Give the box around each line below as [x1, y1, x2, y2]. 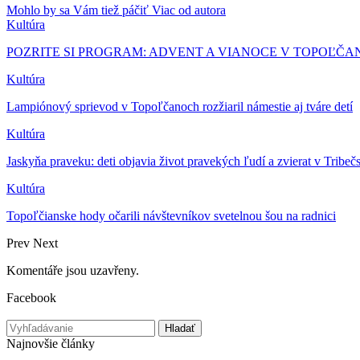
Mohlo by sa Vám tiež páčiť [6, 2, 149, 17]
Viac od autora [152, 2, 226, 17]
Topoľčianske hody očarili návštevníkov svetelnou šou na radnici [6, 208, 336, 223]
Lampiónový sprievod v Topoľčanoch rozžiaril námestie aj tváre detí [6, 99, 353, 113]
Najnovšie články [6, 336, 95, 350]
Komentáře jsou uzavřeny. [6, 263, 139, 277]
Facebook [6, 290, 56, 305]
